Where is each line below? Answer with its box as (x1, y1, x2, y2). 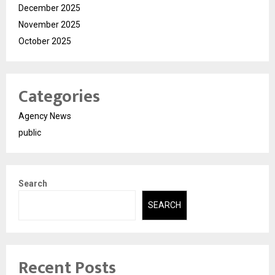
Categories (18, 82, 100, 112)
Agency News (18, 111, 71, 122)
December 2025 (18, 3, 80, 14)
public (18, 128, 41, 138)
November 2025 (18, 20, 80, 30)
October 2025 (18, 36, 71, 47)
